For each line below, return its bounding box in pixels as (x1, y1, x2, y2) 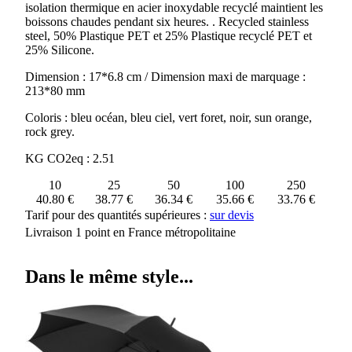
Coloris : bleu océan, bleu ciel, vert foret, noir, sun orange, (25, 110, 312, 124)
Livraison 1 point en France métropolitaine (25, 225, 236, 239)
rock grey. (25, 124, 75, 138)
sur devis (210, 207, 254, 222)
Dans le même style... (25, 266, 193, 287)
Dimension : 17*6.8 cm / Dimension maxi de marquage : (25, 69, 306, 83)
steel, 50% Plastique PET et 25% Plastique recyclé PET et (25, 28, 312, 42)
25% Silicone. (25, 42, 94, 57)
